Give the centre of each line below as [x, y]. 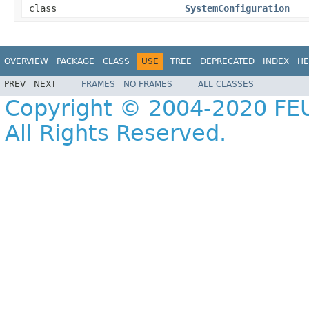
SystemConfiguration [237, 8]
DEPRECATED [227, 61]
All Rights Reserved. [116, 133]
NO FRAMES [148, 84]
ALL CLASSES [226, 84]
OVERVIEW [26, 61]
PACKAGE [76, 61]
